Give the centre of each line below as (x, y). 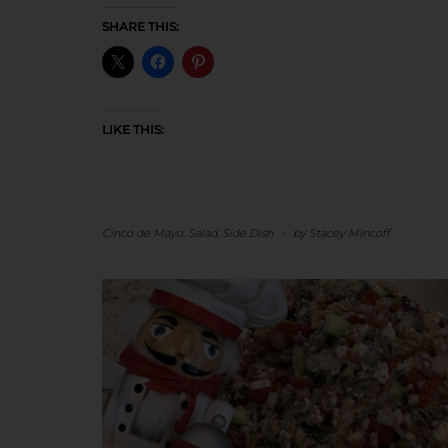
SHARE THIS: (140, 26)
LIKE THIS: (133, 129)
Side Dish (247, 232)
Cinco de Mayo (142, 232)
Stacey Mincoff (349, 232)
